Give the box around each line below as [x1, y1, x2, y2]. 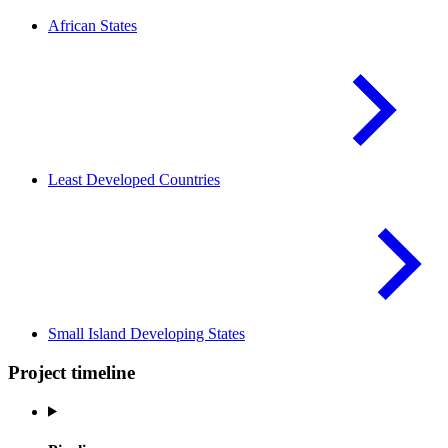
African [48, 17, 100, 35]
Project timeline [8, 362, 135, 383]
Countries [159, 171, 220, 189]
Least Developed [48, 171, 159, 189]
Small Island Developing [48, 325, 208, 343]
